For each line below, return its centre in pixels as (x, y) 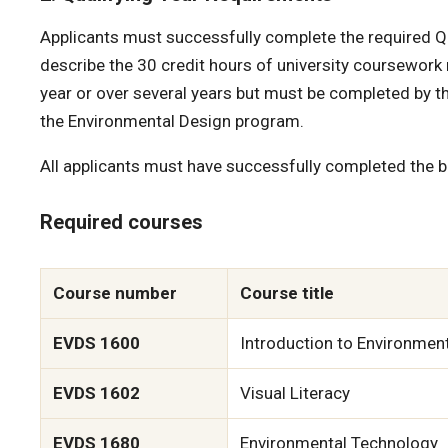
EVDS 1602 (96, 393)
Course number (115, 293)
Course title (287, 293)
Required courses (121, 222)
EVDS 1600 (96, 343)
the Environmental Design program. (172, 121)
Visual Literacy (295, 393)
